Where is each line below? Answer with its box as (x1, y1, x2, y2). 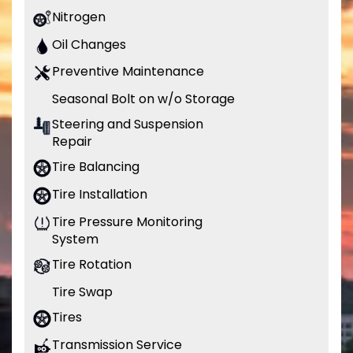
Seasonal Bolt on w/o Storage (52, 90, 235, 109)
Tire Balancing (52, 158, 139, 176)
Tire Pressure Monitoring (52, 213, 203, 232)
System (52, 230, 98, 249)
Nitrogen (52, 7, 106, 26)
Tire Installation (52, 185, 147, 204)
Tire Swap (52, 283, 113, 302)
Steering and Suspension (52, 115, 203, 134)
